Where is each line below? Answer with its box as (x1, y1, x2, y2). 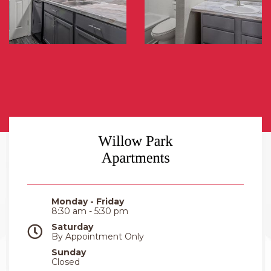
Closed (51, 256, 80, 267)
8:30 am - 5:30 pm (51, 205, 128, 217)
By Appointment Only (51, 230, 144, 242)
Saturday (51, 221, 93, 232)
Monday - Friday (51, 195, 124, 207)
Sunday (51, 246, 86, 258)
